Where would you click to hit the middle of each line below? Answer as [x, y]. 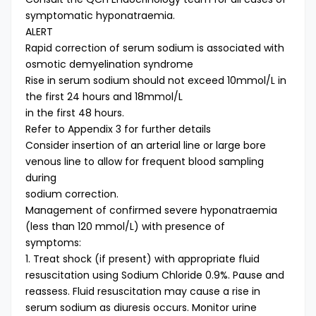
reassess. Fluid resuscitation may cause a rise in [143, 291]
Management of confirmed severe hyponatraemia [151, 210]
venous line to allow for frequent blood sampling [145, 162]
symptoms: [53, 243]
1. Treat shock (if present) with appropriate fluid [142, 259]
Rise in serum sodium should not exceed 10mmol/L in [156, 80]
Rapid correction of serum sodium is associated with [155, 48]
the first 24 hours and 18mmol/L [104, 97]
